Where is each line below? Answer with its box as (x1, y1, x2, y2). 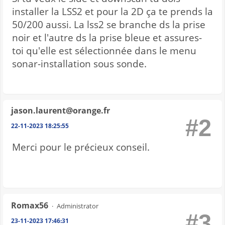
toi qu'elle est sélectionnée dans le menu (12, 44, 196, 58)
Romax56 (11, 200, 48, 211)
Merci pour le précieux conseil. (12, 141, 150, 154)
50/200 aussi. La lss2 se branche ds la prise (12, 18, 205, 32)
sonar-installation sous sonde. (12, 57, 147, 71)
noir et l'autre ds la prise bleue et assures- (12, 31, 202, 45)
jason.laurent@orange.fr (11, 105, 110, 117)
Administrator (56, 201, 98, 211)
